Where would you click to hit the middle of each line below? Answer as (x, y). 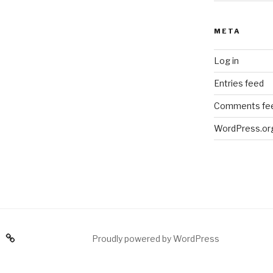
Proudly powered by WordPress (155, 239)
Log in (226, 61)
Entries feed (239, 83)
